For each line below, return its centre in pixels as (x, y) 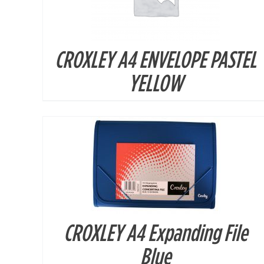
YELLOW (155, 83)
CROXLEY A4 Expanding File (155, 232)
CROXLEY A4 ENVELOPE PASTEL (155, 59)
